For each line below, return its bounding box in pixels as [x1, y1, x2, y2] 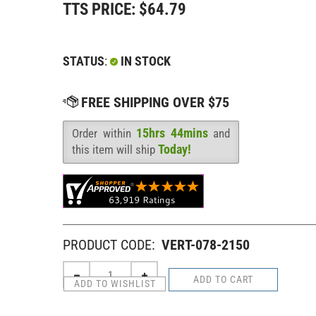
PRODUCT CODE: [63, 236, 155, 253]
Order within [72, 126, 136, 140]
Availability [63, 135, 121, 151]
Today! [158, 141, 191, 157]
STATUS [63, 53, 104, 68]
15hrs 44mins [136, 125, 208, 140]
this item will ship [72, 142, 158, 157]
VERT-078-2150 [162, 236, 250, 253]
